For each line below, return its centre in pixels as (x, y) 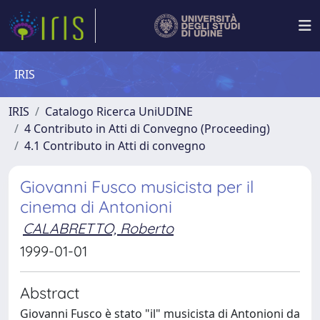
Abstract (50, 292)
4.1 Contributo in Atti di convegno (115, 146)
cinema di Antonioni (96, 207)
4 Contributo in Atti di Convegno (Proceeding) (147, 129)
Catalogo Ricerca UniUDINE (119, 111)
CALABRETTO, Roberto (98, 228)
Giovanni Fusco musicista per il (137, 187)
